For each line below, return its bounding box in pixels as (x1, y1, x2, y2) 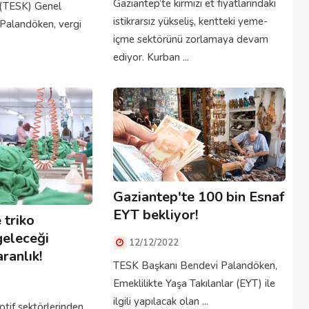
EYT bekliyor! (112, 205, 198, 224)
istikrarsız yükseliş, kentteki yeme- (112, 14, 268, 28)
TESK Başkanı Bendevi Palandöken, (112, 258, 277, 272)
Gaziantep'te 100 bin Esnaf (112, 187, 284, 206)
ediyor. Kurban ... (112, 50, 189, 64)
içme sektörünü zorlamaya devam (112, 32, 268, 46)
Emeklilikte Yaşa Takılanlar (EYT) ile (112, 276, 275, 290)
